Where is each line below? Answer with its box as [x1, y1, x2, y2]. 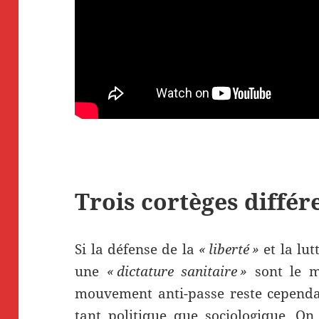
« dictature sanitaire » [106, 261, 248, 281]
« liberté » [199, 239, 259, 258]
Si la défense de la [75, 239, 199, 258]
